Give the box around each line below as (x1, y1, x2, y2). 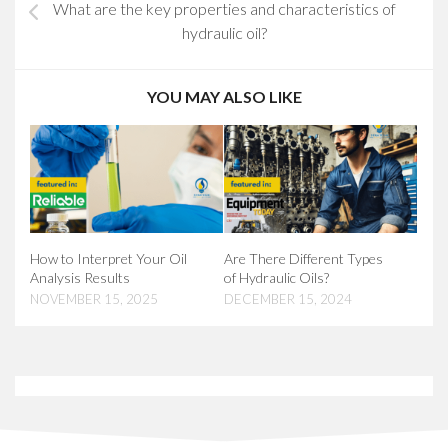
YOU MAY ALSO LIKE (146, 86, 302, 106)
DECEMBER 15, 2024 (224, 291, 352, 308)
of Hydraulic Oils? (224, 269, 329, 287)
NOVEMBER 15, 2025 (30, 291, 158, 308)
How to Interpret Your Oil (30, 250, 187, 268)
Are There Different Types (224, 250, 383, 268)
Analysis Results (30, 269, 130, 287)
